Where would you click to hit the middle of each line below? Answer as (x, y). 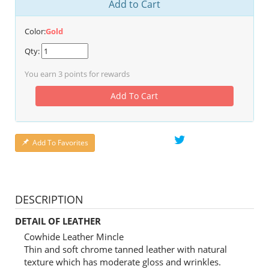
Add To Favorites (60, 143)
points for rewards (96, 74)
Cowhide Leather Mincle (74, 237)
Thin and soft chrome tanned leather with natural (125, 249)
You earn (41, 74)
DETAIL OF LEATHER (58, 221)
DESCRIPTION (49, 200)
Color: (35, 32)
